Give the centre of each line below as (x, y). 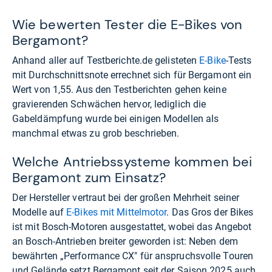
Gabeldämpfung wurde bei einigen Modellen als (116, 119)
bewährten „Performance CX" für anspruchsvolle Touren (133, 256)
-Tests (239, 61)
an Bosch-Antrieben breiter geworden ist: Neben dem (125, 242)
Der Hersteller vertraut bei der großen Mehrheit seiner (126, 198)
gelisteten (176, 61)
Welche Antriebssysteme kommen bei (132, 162)
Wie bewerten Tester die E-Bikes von (127, 25)
